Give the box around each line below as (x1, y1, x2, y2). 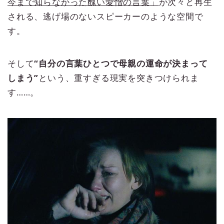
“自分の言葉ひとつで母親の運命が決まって (34, 57, 208, 69)
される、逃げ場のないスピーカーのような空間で (7, 9, 203, 22)
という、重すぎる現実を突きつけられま (38, 71, 199, 84)
